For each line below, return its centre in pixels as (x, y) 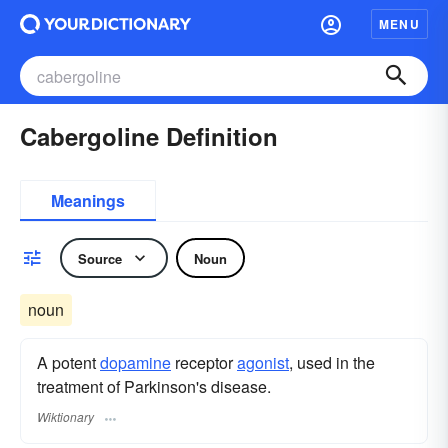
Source (100, 258)
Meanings (88, 200)
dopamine (135, 362)
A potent (68, 362)
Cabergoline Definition (149, 136)
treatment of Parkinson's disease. (154, 386)
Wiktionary (65, 417)
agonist (263, 362)
